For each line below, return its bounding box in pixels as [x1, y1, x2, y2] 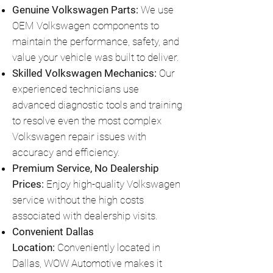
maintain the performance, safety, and [12, 35, 179, 48]
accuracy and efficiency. [12, 146, 120, 158]
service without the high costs [12, 194, 144, 206]
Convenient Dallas [12, 225, 94, 238]
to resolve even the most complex [12, 115, 161, 127]
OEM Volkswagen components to [12, 19, 159, 32]
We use [138, 4, 174, 16]
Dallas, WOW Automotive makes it [12, 257, 162, 269]
